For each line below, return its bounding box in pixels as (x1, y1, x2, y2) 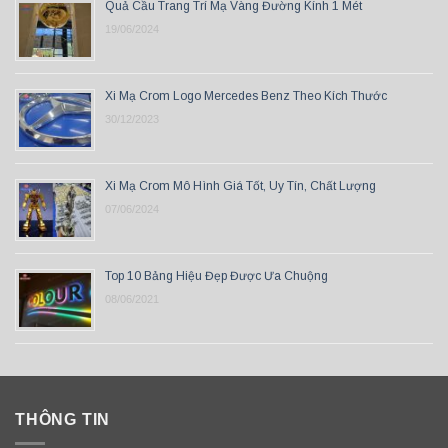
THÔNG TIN (15, 410, 111, 428)
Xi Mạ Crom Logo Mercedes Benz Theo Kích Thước (105, 88, 387, 103)
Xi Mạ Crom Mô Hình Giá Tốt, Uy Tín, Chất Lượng (105, 178, 376, 193)
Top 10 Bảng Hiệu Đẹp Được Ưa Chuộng (105, 268, 328, 283)
